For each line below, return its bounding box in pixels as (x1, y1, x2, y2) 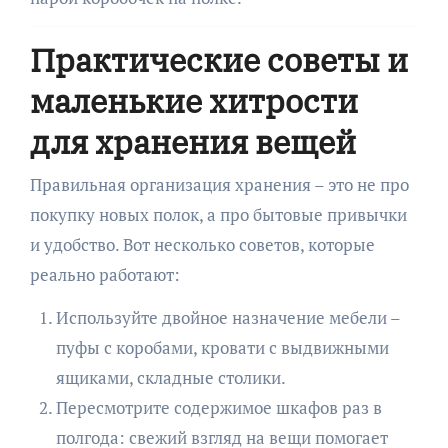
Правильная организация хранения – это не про (29, 172, 409, 196)
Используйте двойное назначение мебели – (55, 305, 400, 329)
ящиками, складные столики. (55, 365, 286, 389)
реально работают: (29, 262, 180, 286)
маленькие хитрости (29, 80, 358, 123)
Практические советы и (29, 39, 408, 82)
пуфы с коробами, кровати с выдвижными (55, 335, 389, 359)
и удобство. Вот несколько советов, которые (29, 232, 375, 256)
